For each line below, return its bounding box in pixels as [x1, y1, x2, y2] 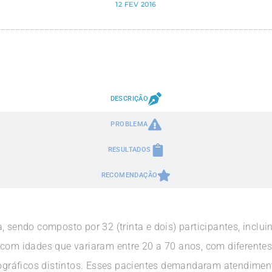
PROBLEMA [110, 120, 148, 128]
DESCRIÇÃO [110, 95, 149, 103]
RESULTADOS [107, 146, 151, 154]
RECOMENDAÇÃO [101, 171, 158, 179]
